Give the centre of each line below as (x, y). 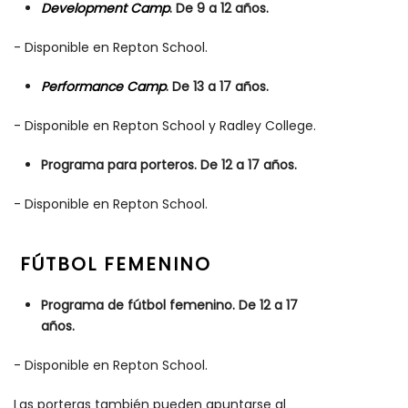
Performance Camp (103, 87)
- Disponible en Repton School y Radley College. (165, 126)
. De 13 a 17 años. (217, 87)
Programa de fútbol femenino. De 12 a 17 (169, 306)
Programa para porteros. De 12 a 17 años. (169, 165)
